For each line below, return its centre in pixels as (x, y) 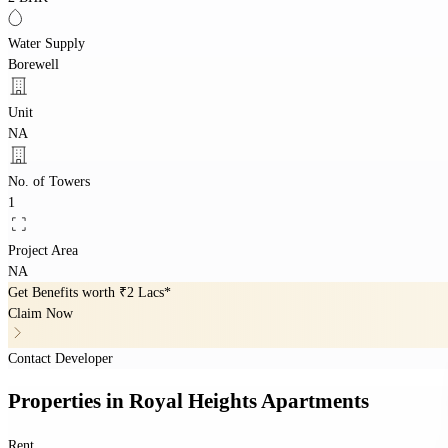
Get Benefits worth (63, 292)
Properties (57, 401)
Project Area (43, 250)
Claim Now (40, 313)
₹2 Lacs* (145, 292)
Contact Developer (60, 358)
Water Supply (46, 43)
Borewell (33, 64)
